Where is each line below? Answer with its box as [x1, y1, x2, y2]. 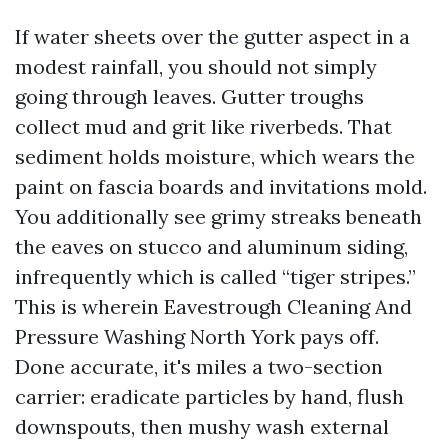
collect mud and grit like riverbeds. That [15, 114, 392, 139]
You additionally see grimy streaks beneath [15, 204, 422, 229]
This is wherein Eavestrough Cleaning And [15, 294, 412, 319]
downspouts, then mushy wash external [15, 414, 389, 439]
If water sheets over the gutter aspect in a [15, 24, 410, 49]
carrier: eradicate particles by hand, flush [15, 384, 404, 409]
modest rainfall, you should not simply [15, 54, 377, 79]
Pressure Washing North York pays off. [15, 324, 379, 349]
